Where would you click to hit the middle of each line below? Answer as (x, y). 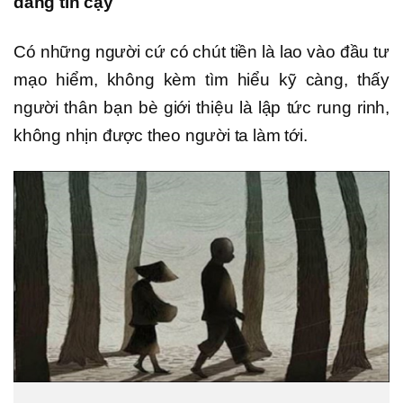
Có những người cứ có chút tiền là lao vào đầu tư (201, 51)
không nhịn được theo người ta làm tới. (161, 135)
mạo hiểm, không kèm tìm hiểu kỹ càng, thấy (201, 79)
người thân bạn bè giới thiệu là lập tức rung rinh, (201, 107)
